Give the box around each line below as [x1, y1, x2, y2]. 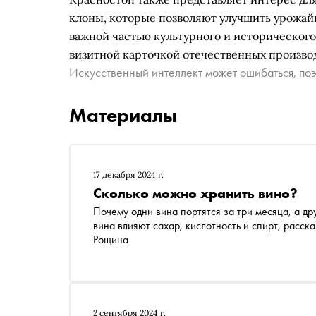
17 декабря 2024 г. [93, 169, 164, 180]
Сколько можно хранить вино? [93, 184, 298, 202]
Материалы [69, 103, 177, 128]
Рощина [93, 232, 128, 247]
